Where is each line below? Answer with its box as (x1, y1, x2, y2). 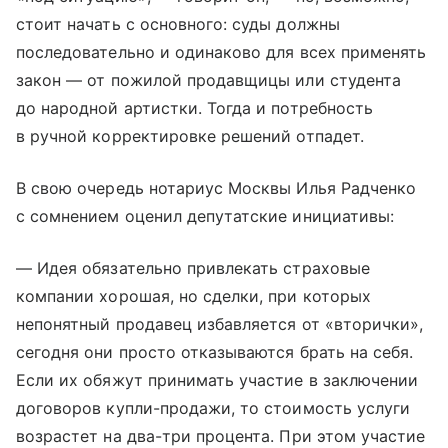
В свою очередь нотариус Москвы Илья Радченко (16, 178, 417, 198)
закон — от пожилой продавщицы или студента (16, 70, 402, 90)
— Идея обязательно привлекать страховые (16, 258, 370, 278)
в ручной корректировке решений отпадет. (16, 126, 364, 146)
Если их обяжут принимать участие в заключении (16, 370, 419, 390)
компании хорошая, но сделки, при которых (16, 286, 371, 306)
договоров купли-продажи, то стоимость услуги (16, 398, 411, 418)
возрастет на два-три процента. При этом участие (16, 426, 426, 446)
